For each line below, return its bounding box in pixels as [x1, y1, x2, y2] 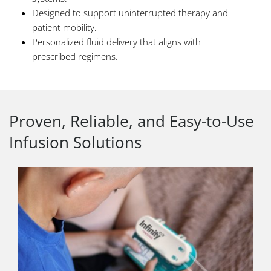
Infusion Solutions [9, 131, 142, 154]
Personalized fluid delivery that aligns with [32, 36, 201, 48]
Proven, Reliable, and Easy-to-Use [9, 110, 254, 132]
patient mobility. [32, 21, 97, 34]
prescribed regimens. [32, 50, 118, 63]
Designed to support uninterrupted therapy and [32, 7, 228, 19]
